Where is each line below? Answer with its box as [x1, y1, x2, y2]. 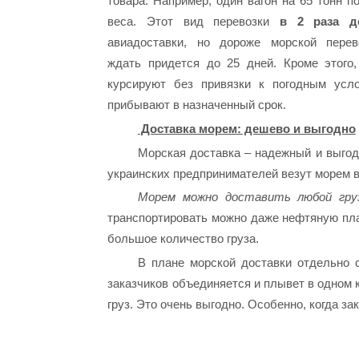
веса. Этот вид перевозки [107, 14, 270, 29]
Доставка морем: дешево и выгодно [137, 121, 356, 135]
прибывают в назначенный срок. [107, 98, 287, 112]
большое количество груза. [107, 232, 260, 246]
